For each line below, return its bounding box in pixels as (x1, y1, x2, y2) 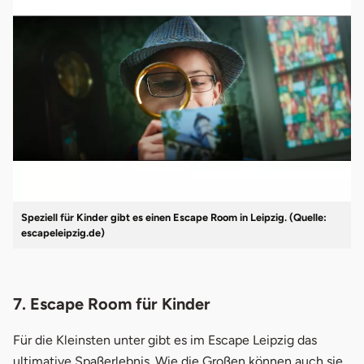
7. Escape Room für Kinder (13, 293, 210, 314)
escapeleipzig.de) (21, 226, 105, 239)
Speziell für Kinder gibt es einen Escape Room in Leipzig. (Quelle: (21, 210, 327, 223)
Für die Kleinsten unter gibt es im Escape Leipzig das (13, 331, 317, 348)
